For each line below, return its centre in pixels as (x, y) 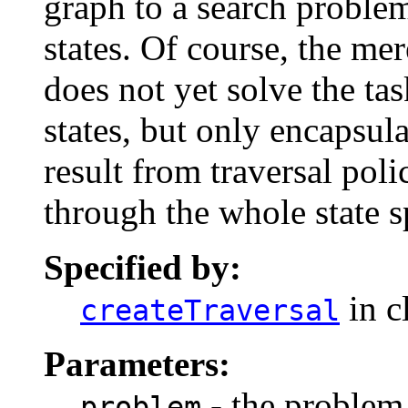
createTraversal (210, 311)
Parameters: (137, 364)
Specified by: (143, 268)
